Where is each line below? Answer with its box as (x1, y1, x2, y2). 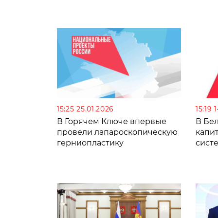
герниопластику (57, 138, 124, 147)
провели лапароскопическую (57, 127, 178, 137)
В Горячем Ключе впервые (57, 116, 166, 126)
